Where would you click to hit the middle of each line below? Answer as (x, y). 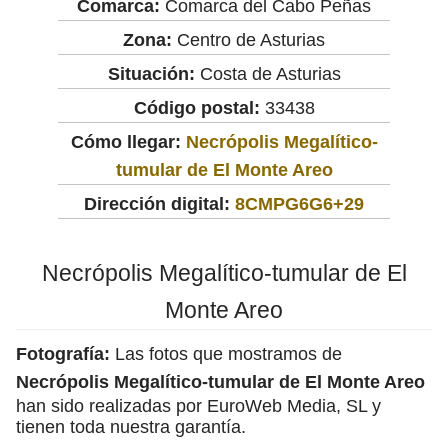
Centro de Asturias (248, 39)
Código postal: (196, 107)
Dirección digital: (157, 203)
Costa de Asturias (267, 73)
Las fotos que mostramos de (226, 353)
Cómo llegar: (128, 141)
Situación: (151, 73)
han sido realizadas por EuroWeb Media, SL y (198, 405)
